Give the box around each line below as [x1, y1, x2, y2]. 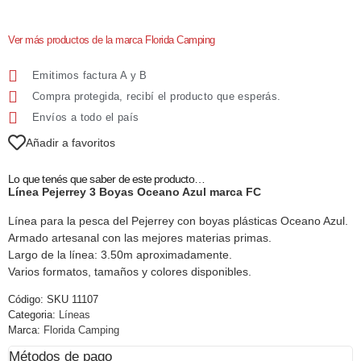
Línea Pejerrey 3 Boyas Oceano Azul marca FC [8, 185, 261, 199]
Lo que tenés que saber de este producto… [8, 172, 205, 185]
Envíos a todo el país [32, 111, 139, 124]
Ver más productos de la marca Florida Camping [8, 33, 215, 46]
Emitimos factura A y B [32, 69, 147, 82]
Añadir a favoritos [26, 135, 115, 149]
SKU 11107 [47, 293, 98, 305]
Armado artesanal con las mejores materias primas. [8, 230, 272, 244]
